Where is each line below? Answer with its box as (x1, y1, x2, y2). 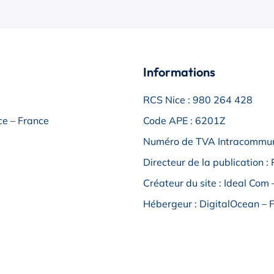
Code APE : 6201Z (143, 114, 226, 127)
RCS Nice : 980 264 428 (143, 94, 253, 106)
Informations (143, 64, 215, 80)
